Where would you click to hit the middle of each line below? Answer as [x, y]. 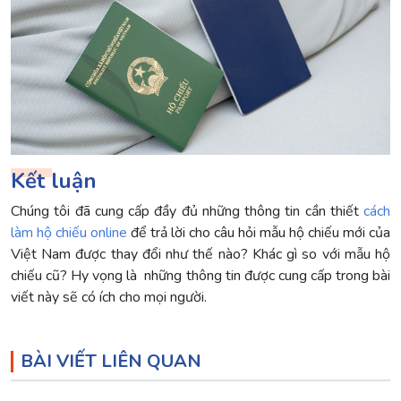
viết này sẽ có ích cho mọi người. [109, 297]
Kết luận [54, 180]
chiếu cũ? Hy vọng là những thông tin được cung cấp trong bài [200, 275]
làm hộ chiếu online [69, 232]
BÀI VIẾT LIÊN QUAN [111, 361]
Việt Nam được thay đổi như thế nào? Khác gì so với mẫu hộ [200, 254]
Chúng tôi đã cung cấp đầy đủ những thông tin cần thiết [187, 211]
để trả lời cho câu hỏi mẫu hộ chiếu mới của [259, 232]
